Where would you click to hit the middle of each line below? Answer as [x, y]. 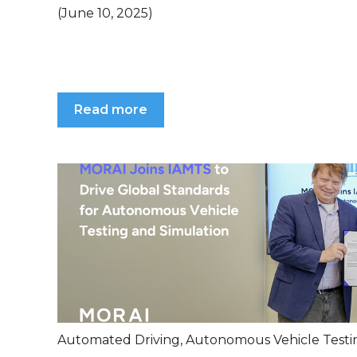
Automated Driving [119, 340]
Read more [111, 110]
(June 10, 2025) [105, 13]
